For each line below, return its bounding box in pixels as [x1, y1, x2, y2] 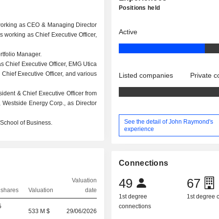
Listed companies [119, 71, 174, 79]
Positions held [119, 4, 160, 11]
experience [124, 125, 154, 132]
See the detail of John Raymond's [124, 118, 214, 125]
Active [119, 28, 138, 36]
